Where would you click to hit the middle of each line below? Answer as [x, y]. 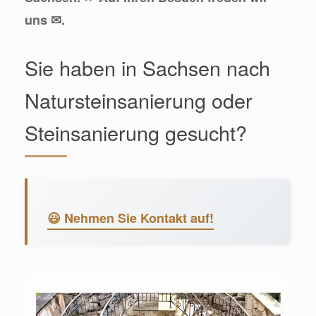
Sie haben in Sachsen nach [147, 68]
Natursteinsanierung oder [139, 100]
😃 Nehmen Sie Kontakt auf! [130, 218]
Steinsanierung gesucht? [136, 133]
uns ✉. [45, 20]
